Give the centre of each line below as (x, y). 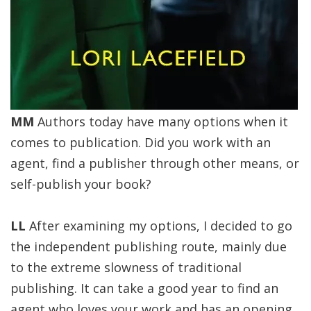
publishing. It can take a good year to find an (144, 288)
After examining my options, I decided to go (159, 226)
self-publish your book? (81, 184)
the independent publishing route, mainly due (149, 246)
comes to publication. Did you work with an (141, 142)
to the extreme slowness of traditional (126, 267)
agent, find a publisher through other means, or (155, 163)
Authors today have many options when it (161, 121)
